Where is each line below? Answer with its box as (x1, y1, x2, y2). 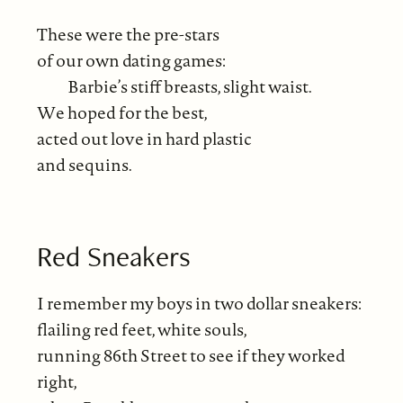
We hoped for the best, (36, 101, 208, 124)
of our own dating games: (36, 49, 226, 72)
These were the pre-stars (36, 22, 219, 46)
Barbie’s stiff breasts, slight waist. (67, 75, 313, 98)
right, (36, 369, 77, 393)
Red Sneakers (36, 237, 191, 274)
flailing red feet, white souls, (36, 317, 247, 341)
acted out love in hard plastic (36, 127, 252, 150)
